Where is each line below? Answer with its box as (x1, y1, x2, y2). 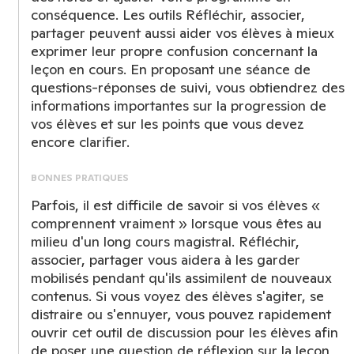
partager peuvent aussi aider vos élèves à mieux (31, 24, 334, 42)
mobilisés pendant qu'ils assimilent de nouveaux (31, 269, 332, 287)
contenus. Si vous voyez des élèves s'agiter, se (31, 287, 324, 305)
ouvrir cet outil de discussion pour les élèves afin (31, 323, 338, 341)
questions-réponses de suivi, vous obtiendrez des (31, 78, 345, 96)
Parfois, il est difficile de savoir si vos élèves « (31, 196, 320, 214)
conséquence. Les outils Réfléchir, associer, (31, 6, 305, 24)
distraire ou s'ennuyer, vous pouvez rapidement (31, 305, 331, 323)
